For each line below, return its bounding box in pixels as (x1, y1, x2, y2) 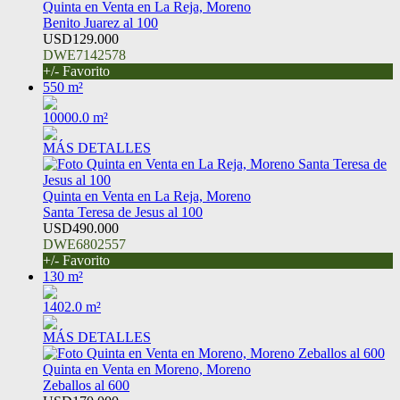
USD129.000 (43, 31, 119, 47)
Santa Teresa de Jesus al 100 (43, 204, 203, 221)
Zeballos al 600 (43, 378, 129, 394)
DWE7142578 (43, 47, 126, 63)
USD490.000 (43, 221, 119, 237)
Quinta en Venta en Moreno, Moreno (43, 362, 251, 378)
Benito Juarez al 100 (43, 15, 158, 31)
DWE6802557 (43, 237, 126, 253)
